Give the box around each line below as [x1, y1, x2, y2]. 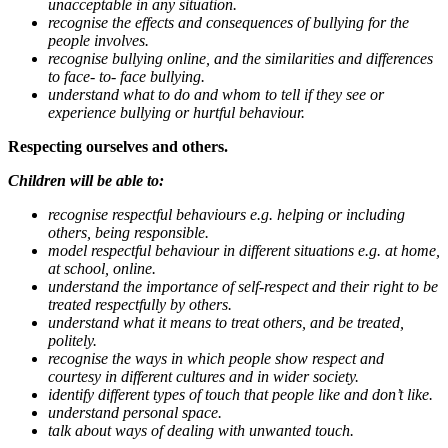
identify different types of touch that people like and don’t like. [48, 386, 433, 404]
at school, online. [48, 260, 156, 278]
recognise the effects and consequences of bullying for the [48, 14, 409, 32]
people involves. [48, 32, 149, 50]
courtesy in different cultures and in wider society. [48, 368, 359, 386]
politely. [48, 332, 97, 350]
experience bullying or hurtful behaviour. [48, 104, 305, 122]
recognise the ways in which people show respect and [48, 350, 384, 368]
